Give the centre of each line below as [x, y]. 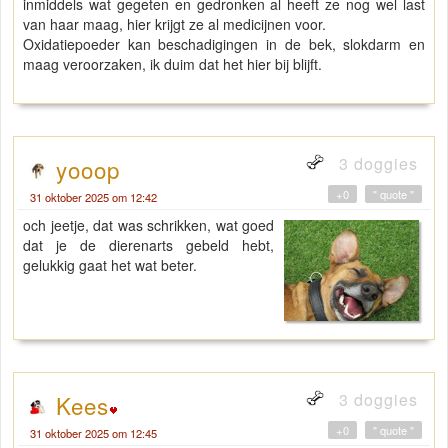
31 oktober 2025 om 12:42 [93, 197]
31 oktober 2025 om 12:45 [93, 433]
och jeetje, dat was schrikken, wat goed [149, 225]
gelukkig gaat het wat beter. [110, 265]
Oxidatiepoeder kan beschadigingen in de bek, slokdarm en [224, 44]
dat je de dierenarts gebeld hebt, [149, 245]
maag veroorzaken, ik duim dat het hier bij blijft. [172, 64]
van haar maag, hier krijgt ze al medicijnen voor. [174, 24]
